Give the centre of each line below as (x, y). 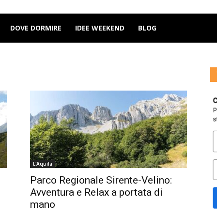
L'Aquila (43, 164)
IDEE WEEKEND (100, 28)
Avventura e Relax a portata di (96, 192)
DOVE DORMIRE (36, 28)
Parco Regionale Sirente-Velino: (101, 180)
